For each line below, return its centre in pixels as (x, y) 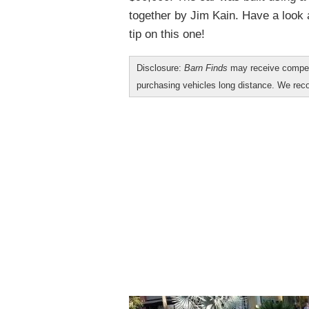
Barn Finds (206, 68)
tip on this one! (167, 34)
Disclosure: (160, 68)
